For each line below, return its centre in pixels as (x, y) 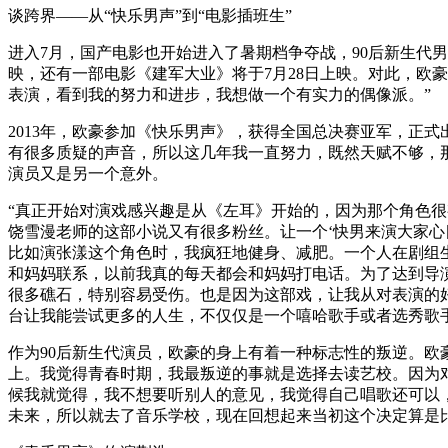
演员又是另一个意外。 (88, 173)
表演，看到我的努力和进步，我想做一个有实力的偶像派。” (219, 94)
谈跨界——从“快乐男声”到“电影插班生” (150, 15)
